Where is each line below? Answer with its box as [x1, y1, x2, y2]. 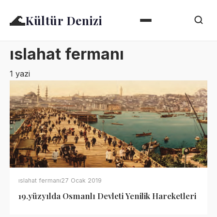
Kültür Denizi [25, 13, 102, 28]
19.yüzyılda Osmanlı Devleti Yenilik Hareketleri [18, 190, 196, 201]
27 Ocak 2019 [61, 177, 102, 184]
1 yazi [10, 69, 30, 78]
